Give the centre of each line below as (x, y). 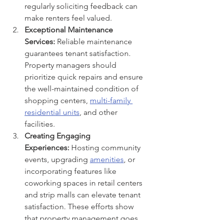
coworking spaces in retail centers (84, 183)
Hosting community (106, 147)
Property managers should (71, 65)
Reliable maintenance (95, 41)
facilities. (40, 124)
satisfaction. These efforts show (80, 206)
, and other (99, 112)
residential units (52, 112)
